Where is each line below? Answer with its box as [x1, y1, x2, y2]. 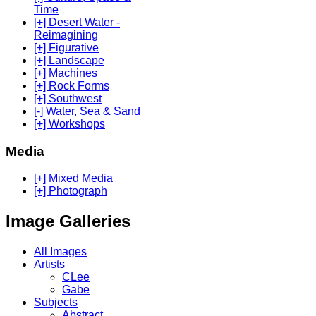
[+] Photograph [34, 185, 107, 197]
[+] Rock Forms [34, 79, 109, 92]
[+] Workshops [34, 117, 105, 130]
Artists [34, 258, 65, 271]
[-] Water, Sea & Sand [34, 104, 140, 117]
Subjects [34, 296, 78, 309]
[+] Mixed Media [34, 172, 113, 185]
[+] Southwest [34, 92, 102, 104]
